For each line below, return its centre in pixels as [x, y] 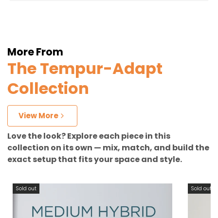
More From [35, 52]
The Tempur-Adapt [85, 68]
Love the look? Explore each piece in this [89, 136]
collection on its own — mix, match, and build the [108, 147]
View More [38, 115]
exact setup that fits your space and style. [95, 159]
